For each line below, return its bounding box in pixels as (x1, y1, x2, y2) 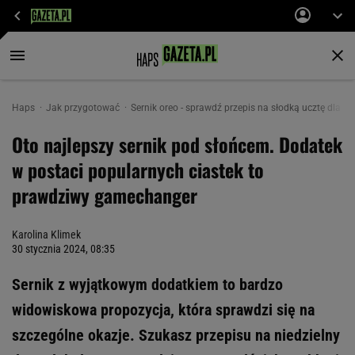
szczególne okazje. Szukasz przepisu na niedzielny (12, 326, 340, 345)
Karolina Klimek (12, 228, 81, 241)
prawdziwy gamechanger (12, 181, 197, 209)
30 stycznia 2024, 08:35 (12, 242, 115, 255)
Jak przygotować (46, 102, 122, 113)
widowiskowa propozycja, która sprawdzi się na (12, 300, 315, 319)
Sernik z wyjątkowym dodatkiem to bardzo (12, 275, 283, 294)
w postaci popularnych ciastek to (12, 155, 264, 184)
